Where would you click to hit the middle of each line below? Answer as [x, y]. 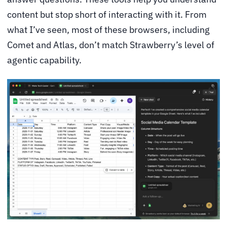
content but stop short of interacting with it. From [107, 15]
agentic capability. [44, 60]
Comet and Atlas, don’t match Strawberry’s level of [111, 45]
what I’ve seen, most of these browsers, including [108, 30]
